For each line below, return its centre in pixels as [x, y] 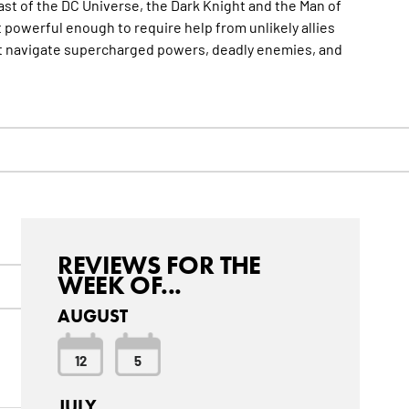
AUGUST [93, 316]
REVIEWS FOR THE [159, 265]
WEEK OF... [120, 285]
